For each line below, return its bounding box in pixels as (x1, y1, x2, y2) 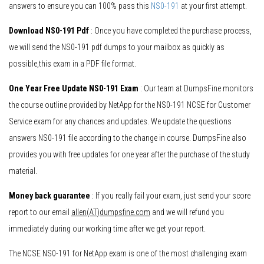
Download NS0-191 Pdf (9, 26, 89, 36)
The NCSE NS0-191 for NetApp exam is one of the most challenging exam (9, 249, 247, 259)
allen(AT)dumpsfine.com (71, 207, 150, 217)
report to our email (9, 207, 71, 217)
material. (9, 166, 37, 176)
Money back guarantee (9, 191, 90, 201)
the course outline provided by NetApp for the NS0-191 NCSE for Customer (9, 100, 250, 110)
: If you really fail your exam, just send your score (90, 191, 250, 201)
